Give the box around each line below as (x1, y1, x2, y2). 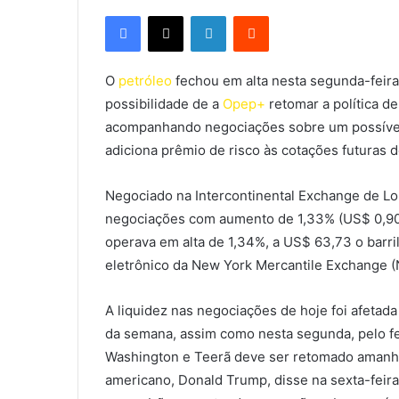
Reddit (268, 8, 304, 23)
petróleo (118, 72, 172, 90)
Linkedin (225, 8, 272, 23)
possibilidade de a (105, 95, 223, 113)
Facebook (140, 8, 194, 23)
